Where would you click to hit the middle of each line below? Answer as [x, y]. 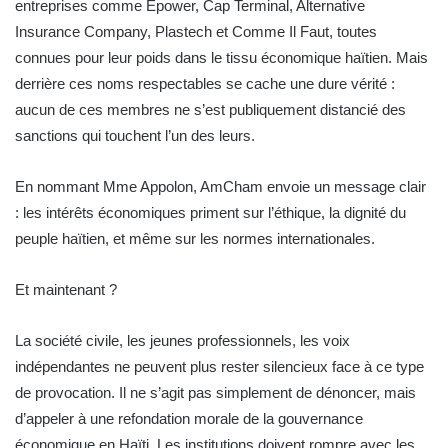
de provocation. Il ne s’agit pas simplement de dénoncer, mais [215, 393]
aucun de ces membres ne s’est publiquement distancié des [210, 110]
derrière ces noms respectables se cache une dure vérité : [205, 84]
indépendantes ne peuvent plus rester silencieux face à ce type [219, 367]
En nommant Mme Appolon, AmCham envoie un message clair [220, 187]
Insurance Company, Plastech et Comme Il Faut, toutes [196, 32]
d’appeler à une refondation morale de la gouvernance [189, 419]
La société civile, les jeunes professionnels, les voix [182, 341]
